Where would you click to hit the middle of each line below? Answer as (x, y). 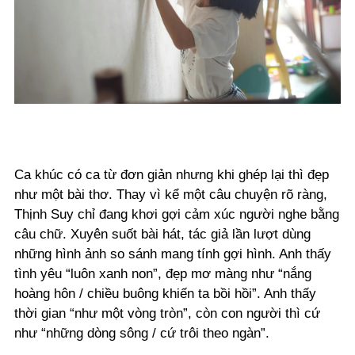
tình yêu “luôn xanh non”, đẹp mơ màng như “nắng (163, 274)
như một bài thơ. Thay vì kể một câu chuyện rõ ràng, (171, 195)
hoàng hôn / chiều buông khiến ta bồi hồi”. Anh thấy (165, 294)
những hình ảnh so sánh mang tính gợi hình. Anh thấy (173, 254)
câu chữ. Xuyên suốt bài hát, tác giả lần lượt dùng (162, 235)
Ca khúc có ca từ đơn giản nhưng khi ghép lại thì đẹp (172, 175)
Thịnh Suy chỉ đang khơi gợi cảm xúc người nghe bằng (177, 215)
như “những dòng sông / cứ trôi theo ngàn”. (142, 334)
